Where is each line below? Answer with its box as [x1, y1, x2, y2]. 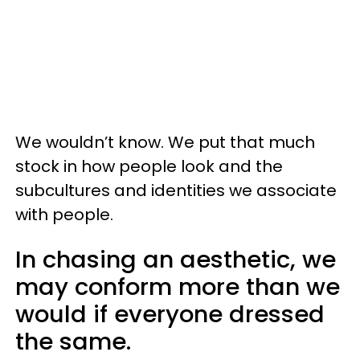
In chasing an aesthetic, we [15, 243, 336, 276]
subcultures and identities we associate [15, 179, 337, 202]
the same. [15, 325, 131, 358]
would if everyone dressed [15, 298, 325, 330]
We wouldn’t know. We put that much [15, 131, 315, 153]
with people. [15, 203, 113, 226]
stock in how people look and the [15, 155, 283, 178]
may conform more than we [15, 271, 340, 303]
